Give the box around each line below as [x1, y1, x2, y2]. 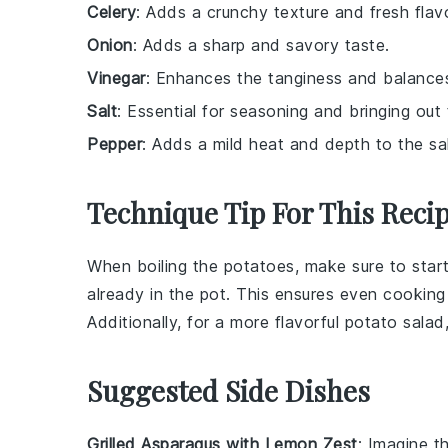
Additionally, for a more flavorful [87, 311, 345, 332]
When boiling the [87, 255, 224, 276]
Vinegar [87, 67, 146, 88]
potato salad [344, 311, 445, 332]
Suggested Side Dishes [87, 371, 370, 409]
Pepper [87, 133, 142, 154]
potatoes [223, 255, 295, 276]
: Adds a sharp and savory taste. [132, 34, 390, 55]
